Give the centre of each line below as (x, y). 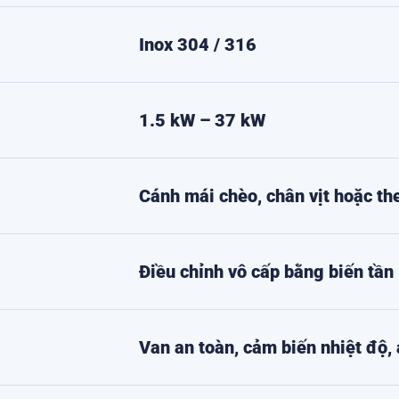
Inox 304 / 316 (198, 45)
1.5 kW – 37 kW (203, 120)
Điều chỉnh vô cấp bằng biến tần (267, 272)
